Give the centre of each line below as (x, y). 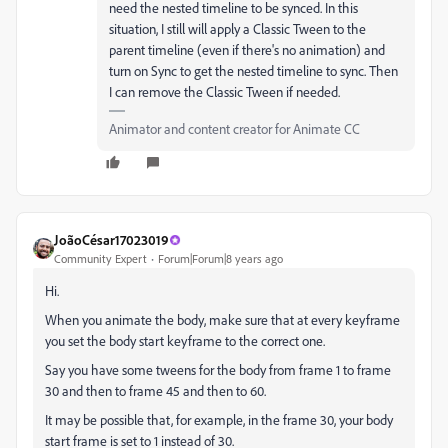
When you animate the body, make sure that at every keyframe (222, 319)
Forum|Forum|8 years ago (220, 258)
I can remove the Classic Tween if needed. (224, 91)
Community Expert (100, 258)
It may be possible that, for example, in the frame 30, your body (219, 419)
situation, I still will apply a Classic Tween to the (237, 28)
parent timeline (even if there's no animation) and (247, 49)
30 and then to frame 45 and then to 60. (155, 390)
